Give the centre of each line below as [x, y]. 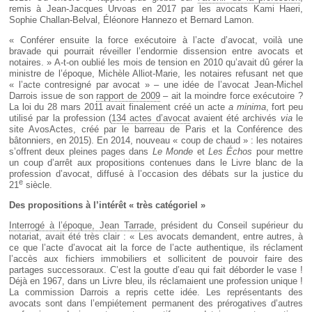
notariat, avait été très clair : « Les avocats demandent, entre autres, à [156, 237]
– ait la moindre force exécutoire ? [232, 96]
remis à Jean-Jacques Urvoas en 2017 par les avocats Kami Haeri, [156, 9]
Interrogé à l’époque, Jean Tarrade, [83, 226]
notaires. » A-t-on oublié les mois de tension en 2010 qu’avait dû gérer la [156, 63]
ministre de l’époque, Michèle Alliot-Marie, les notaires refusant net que [156, 74]
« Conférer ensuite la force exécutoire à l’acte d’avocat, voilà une [156, 40]
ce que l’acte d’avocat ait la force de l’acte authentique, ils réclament [156, 248]
